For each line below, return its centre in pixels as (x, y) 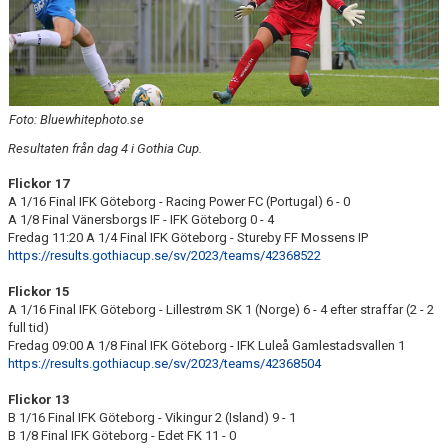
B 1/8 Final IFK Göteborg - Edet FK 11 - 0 (122, 435)
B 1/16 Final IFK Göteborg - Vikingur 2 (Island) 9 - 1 (152, 417)
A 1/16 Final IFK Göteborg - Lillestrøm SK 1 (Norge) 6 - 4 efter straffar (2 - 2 (221, 309)
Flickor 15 (38, 291)
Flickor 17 (38, 183)
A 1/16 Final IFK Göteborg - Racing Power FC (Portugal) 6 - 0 (179, 201)
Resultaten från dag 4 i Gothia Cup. (105, 148)
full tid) (28, 327)
